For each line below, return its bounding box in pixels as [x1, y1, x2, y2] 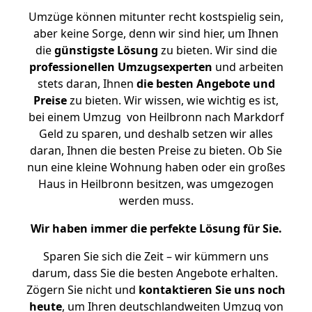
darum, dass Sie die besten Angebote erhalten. [31, 265, 281, 281]
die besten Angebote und [136, 76, 275, 91]
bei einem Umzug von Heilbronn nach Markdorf [28, 109, 284, 125]
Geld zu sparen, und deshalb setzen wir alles [39, 126, 273, 141]
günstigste [54, 42, 114, 58]
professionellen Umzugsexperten [29, 59, 212, 75]
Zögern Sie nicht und [26, 282, 139, 297]
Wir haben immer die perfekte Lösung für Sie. [30, 221, 282, 236]
